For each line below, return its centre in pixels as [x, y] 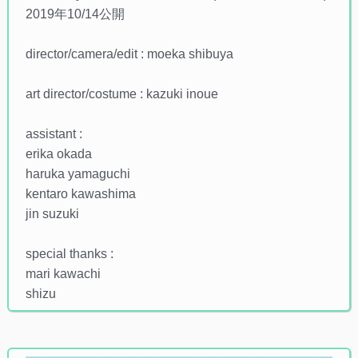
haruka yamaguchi [78, 173]
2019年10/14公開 [75, 14]
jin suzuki [52, 213]
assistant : [54, 133]
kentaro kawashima [80, 193]
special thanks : [69, 253]
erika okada [58, 153]
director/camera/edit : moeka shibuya [129, 54]
